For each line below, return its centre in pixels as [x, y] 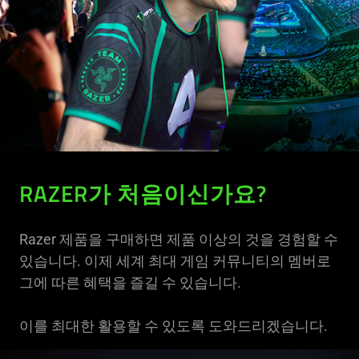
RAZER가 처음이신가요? [143, 196]
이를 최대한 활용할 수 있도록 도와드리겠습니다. [173, 325]
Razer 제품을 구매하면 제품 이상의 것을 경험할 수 [179, 239]
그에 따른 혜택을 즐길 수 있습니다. [130, 282]
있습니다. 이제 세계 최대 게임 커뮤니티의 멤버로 [175, 260]
